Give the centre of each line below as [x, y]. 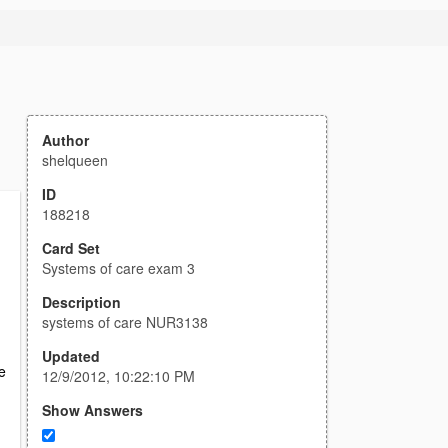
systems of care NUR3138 [125, 322]
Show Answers [92, 410]
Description [81, 302]
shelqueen [75, 160]
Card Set [71, 248]
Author [65, 140]
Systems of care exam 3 [118, 268]
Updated [71, 356]
